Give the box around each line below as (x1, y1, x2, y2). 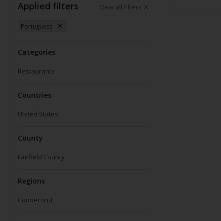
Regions (18, 176, 45, 186)
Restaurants (18, 67, 55, 76)
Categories (18, 47, 55, 57)
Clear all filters (99, 2, 142, 12)
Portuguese (21, 22, 53, 31)
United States (18, 110, 58, 119)
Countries (18, 90, 51, 100)
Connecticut (18, 195, 53, 205)
